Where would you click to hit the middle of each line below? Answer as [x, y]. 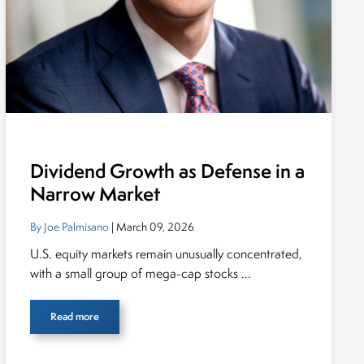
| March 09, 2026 [151, 227]
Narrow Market [95, 194]
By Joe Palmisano [69, 227]
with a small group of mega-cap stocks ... [140, 273]
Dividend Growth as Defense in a [167, 171]
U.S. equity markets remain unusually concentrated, [166, 254]
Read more [74, 316]
